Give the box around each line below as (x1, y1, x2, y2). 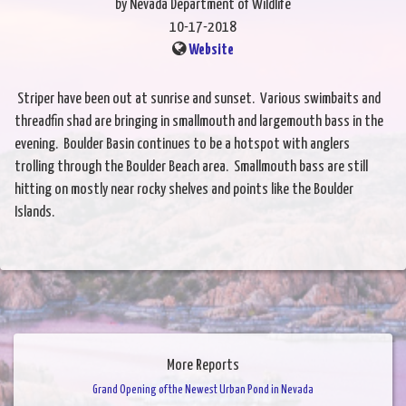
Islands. (14, 205, 54, 221)
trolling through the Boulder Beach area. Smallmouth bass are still (14, 159, 368, 176)
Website (188, 43, 234, 59)
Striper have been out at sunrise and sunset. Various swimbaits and (14, 92, 381, 108)
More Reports (167, 358, 239, 374)
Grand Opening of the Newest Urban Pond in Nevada (92, 384, 314, 397)
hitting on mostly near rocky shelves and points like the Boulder (14, 182, 353, 198)
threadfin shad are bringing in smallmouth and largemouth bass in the (14, 114, 383, 130)
